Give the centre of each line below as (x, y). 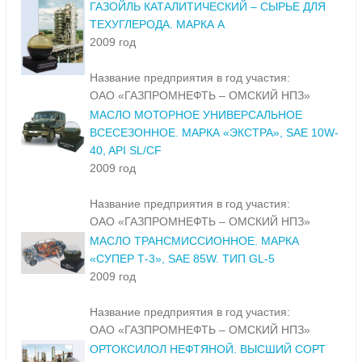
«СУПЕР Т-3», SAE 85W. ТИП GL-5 (182, 259)
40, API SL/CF (126, 151)
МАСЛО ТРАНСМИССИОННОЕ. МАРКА (194, 241)
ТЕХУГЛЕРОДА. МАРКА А (157, 25)
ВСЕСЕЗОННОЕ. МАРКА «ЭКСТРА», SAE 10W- (214, 133)
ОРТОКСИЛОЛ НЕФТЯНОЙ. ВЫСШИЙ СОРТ (208, 349)
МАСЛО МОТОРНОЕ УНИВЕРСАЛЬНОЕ (196, 115)
